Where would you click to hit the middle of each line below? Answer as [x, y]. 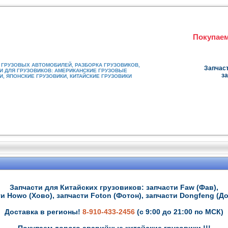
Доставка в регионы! [44, 212]
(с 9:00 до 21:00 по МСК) [180, 212]
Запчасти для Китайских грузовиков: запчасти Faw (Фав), [114, 187]
